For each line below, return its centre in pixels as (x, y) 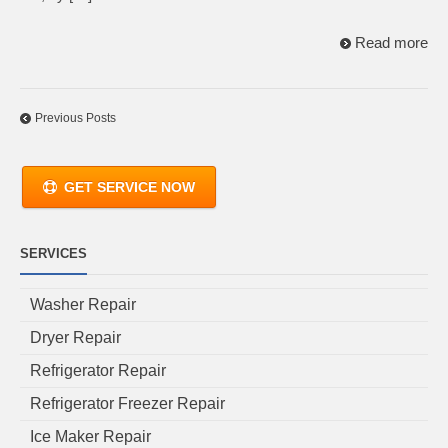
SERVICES (53, 253)
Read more (391, 43)
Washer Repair (83, 304)
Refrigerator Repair (98, 370)
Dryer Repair (75, 337)
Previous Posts (75, 117)
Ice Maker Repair (90, 436)
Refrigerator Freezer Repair (127, 403)
